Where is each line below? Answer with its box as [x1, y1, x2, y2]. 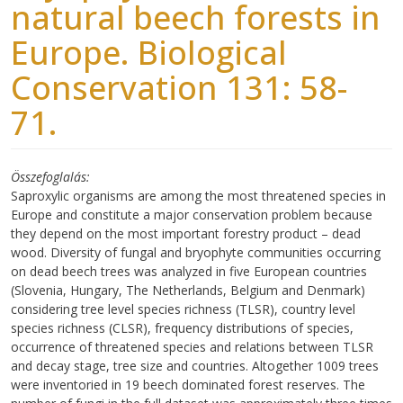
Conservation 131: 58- [11, 65, 347, 110]
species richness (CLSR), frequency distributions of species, [11, 318, 354, 336]
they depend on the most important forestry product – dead [11, 224, 361, 242]
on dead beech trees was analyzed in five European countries [11, 262, 367, 280]
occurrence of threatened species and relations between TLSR [11, 337, 373, 355]
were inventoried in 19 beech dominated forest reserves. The [11, 375, 365, 393]
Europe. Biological [11, 30, 287, 75]
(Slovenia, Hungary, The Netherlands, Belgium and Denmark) [11, 281, 365, 299]
